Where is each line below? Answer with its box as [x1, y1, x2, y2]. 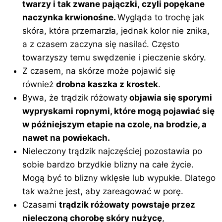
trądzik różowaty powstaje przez [59, 200, 196, 210]
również [22, 79, 56, 90]
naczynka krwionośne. [22, 12, 118, 23]
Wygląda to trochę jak [117, 12, 205, 23]
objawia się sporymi [127, 93, 213, 103]
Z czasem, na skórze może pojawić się [22, 66, 176, 76]
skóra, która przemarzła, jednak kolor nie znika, [22, 26, 210, 36]
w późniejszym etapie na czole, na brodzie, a [22, 119, 207, 130]
